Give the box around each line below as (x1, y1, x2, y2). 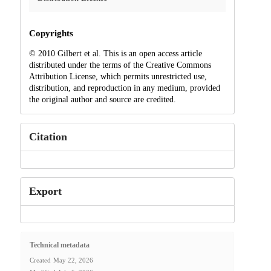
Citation (28, 130, 67, 143)
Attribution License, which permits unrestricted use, (28, 71, 207, 81)
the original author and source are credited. (28, 94, 176, 104)
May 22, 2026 (53, 256, 93, 264)
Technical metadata (29, 241, 90, 250)
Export (28, 184, 62, 197)
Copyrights (28, 28, 73, 38)
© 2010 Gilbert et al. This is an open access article (28, 48, 202, 58)
